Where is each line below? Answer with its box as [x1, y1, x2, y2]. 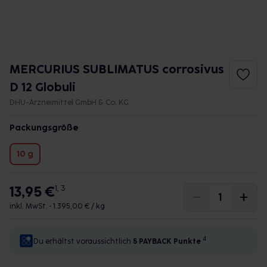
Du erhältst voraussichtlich [33, 237, 133, 246]
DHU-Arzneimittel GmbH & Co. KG [10, 98, 129, 107]
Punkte [173, 237, 201, 246]
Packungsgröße [10, 123, 79, 133]
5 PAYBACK [133, 237, 172, 246]
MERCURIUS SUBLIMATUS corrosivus [10, 62, 224, 76]
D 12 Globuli [10, 80, 76, 94]
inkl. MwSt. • [10, 202, 53, 210]
